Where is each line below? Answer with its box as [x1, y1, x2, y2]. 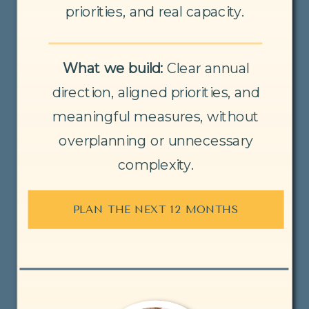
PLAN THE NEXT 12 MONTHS [72, 203, 239, 216]
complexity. [117, 156, 195, 174]
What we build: [63, 59, 168, 77]
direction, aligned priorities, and [52, 83, 260, 101]
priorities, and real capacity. [66, 3, 245, 21]
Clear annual [167, 59, 250, 77]
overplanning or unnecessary [59, 132, 253, 150]
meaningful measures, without [52, 108, 259, 126]
